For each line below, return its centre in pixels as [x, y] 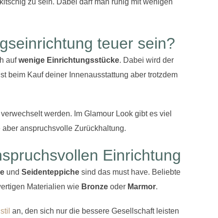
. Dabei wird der [146, 60]
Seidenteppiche [49, 172]
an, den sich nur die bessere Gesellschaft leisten [95, 211]
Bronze [95, 186]
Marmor [142, 186]
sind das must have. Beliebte [130, 172]
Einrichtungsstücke [83, 60]
